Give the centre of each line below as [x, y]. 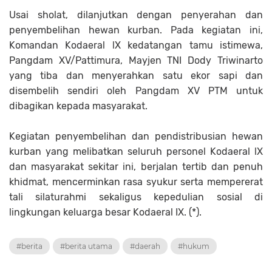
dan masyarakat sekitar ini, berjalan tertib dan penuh [136, 167]
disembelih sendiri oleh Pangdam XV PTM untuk [136, 91]
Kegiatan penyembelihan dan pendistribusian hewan [136, 137]
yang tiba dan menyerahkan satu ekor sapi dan [136, 76]
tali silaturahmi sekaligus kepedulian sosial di [136, 197]
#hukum [194, 246]
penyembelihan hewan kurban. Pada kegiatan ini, [136, 30]
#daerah [145, 246]
